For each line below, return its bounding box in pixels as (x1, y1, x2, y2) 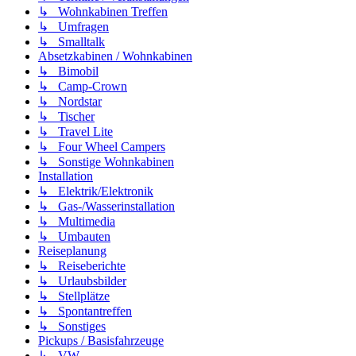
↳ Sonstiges (38, 319, 106, 334)
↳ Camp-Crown (38, 79, 127, 94)
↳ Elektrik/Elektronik (38, 184, 153, 199)
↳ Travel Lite (38, 125, 113, 139)
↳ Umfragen (38, 20, 109, 34)
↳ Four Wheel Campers (38, 140, 165, 154)
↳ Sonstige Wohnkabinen (38, 155, 174, 169)
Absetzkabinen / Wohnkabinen (38, 49, 192, 64)
